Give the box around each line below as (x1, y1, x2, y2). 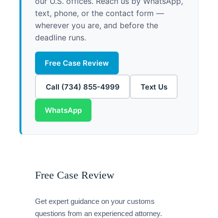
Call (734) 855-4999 (45, 82, 120, 91)
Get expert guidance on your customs (35, 197, 155, 206)
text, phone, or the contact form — (35, 8, 164, 18)
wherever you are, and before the (35, 20, 158, 31)
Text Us (140, 82, 167, 91)
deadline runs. (35, 33, 86, 43)
